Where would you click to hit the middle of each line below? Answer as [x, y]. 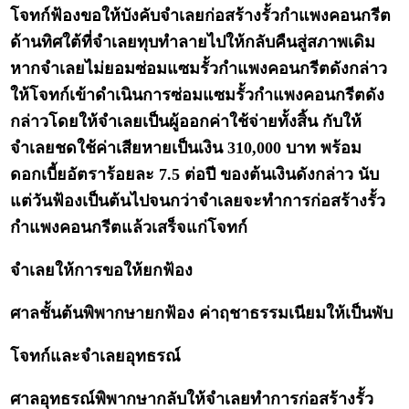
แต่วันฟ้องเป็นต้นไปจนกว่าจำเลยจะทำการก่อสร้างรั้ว [198, 201]
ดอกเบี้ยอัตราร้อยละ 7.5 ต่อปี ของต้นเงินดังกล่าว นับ [195, 175]
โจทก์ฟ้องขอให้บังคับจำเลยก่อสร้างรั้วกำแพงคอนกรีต [201, 16]
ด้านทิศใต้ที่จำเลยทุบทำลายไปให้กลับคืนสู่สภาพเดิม [193, 42]
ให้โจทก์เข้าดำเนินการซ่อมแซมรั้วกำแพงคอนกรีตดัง [198, 95]
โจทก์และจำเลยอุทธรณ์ [96, 357]
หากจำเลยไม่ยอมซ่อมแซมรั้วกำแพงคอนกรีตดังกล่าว [199, 69]
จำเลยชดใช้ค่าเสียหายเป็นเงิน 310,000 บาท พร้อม [186, 148]
